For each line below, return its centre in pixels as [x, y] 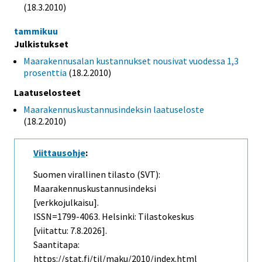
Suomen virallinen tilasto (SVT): [97, 175]
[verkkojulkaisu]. [66, 203]
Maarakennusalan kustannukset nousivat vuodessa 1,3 [131, 61]
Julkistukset [41, 44]
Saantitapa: [56, 245]
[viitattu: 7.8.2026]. [70, 231]
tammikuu [36, 31]
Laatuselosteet [47, 93]
